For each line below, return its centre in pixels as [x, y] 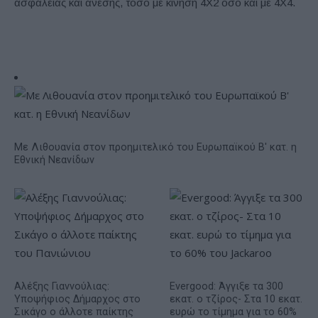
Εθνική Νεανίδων [54, 160]
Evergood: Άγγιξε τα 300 [226, 286]
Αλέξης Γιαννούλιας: [62, 286]
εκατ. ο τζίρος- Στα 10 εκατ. [236, 299]
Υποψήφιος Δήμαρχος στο [77, 299]
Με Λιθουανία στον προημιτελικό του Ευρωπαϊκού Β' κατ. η [155, 147]
